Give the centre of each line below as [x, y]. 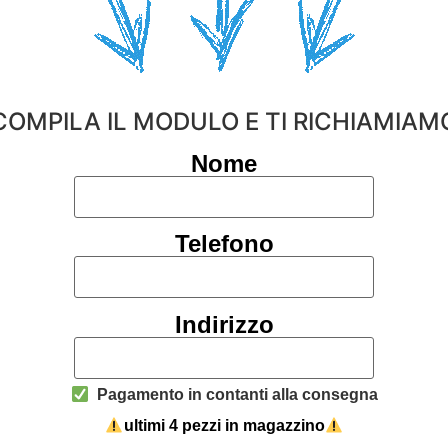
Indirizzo [224, 324]
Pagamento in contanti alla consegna [233, 395]
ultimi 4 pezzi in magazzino [224, 426]
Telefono [224, 244]
